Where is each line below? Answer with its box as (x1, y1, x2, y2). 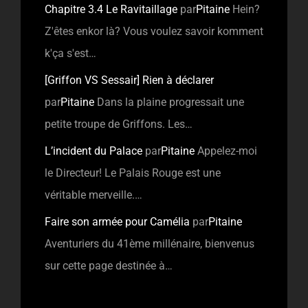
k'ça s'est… (45, 46, 96, 60)
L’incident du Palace (45, 144, 142, 157)
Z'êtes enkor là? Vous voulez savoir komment (45, 24, 263, 38)
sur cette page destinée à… (45, 258, 173, 272)
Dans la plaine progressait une (97, 95, 244, 109)
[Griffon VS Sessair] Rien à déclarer (45, 73, 214, 87)
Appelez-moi (197, 144, 257, 157)
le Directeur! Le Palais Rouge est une (45, 166, 221, 179)
